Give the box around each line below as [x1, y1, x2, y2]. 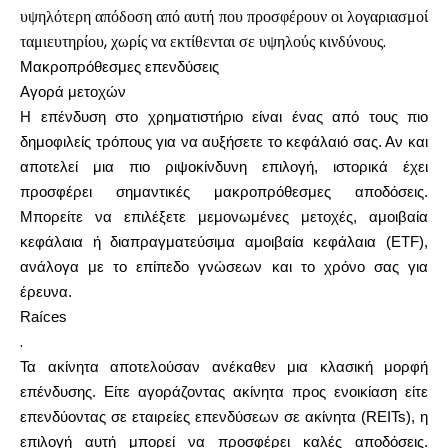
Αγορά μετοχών [20, 84, 126, 100]
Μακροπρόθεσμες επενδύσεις [20, 59, 219, 75]
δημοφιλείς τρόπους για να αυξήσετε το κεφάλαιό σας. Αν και [20, 134, 428, 150]
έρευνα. [20, 284, 72, 300]
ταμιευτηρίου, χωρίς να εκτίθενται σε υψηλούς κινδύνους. [20, 30, 386, 53]
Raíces [20, 309, 67, 325]
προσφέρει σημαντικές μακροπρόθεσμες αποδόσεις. [20, 184, 428, 200]
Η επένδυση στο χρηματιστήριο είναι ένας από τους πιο [20, 109, 428, 125]
